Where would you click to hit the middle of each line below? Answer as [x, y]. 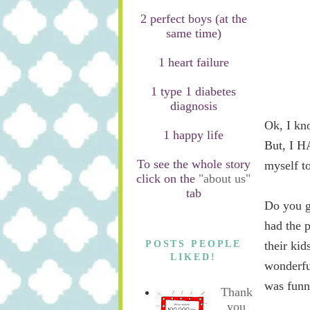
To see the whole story [193, 164]
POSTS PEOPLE [193, 244]
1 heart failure [193, 62]
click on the [166, 178]
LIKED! [193, 257]
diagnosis [193, 106]
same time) [193, 33]
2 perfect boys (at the [193, 18]
